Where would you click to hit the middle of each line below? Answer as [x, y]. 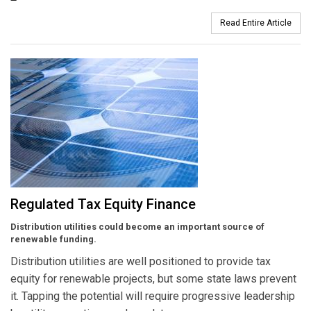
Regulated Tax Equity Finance [103, 204]
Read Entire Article [256, 23]
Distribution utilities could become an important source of [137, 227]
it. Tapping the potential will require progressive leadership [153, 296]
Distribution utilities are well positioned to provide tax [141, 262]
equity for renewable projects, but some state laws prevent [153, 279]
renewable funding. [53, 239]
